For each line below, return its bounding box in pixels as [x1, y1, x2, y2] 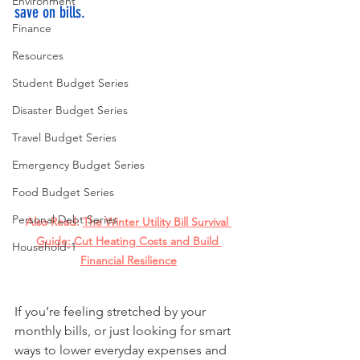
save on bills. [14, 2, 85, 22]
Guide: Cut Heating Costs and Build [35, 234, 222, 249]
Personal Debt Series [12, 212, 117, 227]
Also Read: [26, 215, 83, 230]
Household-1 [12, 239, 76, 254]
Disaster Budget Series [12, 103, 128, 117]
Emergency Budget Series [12, 157, 145, 172]
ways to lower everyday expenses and [14, 342, 230, 358]
